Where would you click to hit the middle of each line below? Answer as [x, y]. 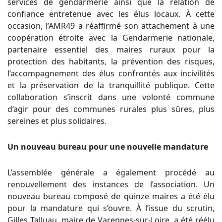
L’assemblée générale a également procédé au [111, 172]
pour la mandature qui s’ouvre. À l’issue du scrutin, [111, 208]
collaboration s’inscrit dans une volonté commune [111, 97]
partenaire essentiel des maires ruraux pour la [111, 49]
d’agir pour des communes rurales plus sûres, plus [111, 109]
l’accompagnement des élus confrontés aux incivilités [111, 73]
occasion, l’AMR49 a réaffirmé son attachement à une [111, 26]
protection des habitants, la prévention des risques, [111, 61]
